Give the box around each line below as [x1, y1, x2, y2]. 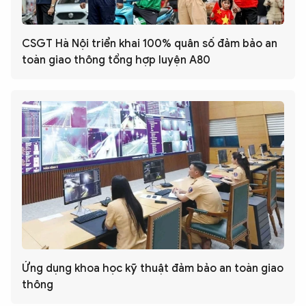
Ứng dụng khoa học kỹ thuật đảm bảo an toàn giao [22, 261, 283, 275]
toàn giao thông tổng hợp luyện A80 [22, 53, 210, 68]
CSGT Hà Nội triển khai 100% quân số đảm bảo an [22, 37, 277, 51]
